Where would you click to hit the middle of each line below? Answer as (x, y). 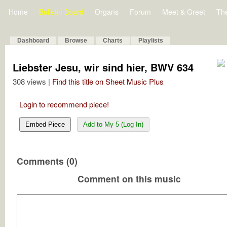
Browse (76, 41)
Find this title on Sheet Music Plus (108, 81)
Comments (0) (47, 161)
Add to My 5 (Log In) (113, 124)
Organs (107, 12)
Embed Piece (45, 124)
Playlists (151, 41)
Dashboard (33, 41)
